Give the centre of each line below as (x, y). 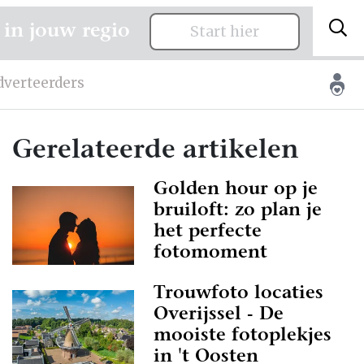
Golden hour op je (236, 190)
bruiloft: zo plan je (238, 211)
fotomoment (210, 253)
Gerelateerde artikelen (156, 151)
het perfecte (208, 232)
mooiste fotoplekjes (243, 336)
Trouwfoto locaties (238, 294)
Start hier (225, 32)
